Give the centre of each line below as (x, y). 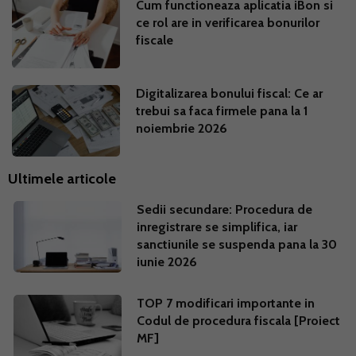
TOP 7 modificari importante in (225, 303)
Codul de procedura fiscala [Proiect (238, 320)
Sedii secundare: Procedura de (224, 209)
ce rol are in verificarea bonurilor (228, 22)
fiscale (155, 40)
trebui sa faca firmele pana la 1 (222, 110)
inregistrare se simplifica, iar (217, 226)
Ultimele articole (62, 178)
